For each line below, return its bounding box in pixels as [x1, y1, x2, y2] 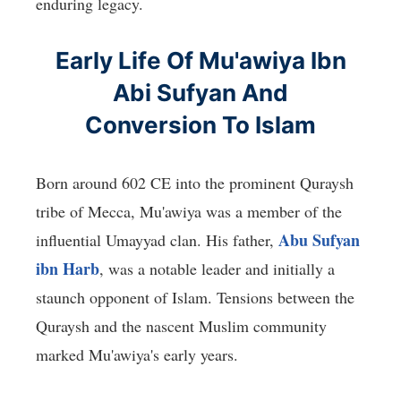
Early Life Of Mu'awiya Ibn [55, 47, 346, 75]
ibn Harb [36, 257, 99, 281]
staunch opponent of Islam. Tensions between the [36, 286, 354, 309]
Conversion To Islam [85, 111, 316, 140]
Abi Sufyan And [113, 79, 288, 107]
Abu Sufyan [278, 228, 360, 252]
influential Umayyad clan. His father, [36, 229, 278, 252]
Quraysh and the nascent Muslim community [36, 315, 327, 337]
